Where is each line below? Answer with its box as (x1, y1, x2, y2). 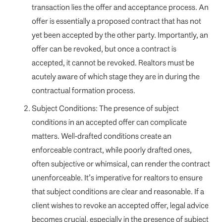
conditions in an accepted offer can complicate (32, 117, 187, 128)
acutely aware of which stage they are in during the (32, 71, 200, 82)
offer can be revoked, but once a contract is (32, 44, 176, 55)
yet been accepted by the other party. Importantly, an (32, 30, 208, 41)
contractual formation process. (32, 85, 135, 96)
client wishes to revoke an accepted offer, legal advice (32, 200, 209, 211)
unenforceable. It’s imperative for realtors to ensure (32, 172, 203, 183)
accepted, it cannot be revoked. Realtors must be (32, 57, 194, 68)
